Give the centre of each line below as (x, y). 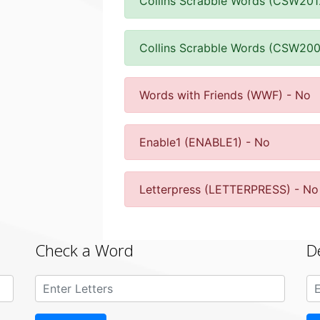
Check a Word (84, 250)
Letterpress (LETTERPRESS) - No (229, 189)
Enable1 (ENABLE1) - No (205, 142)
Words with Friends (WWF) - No (225, 95)
